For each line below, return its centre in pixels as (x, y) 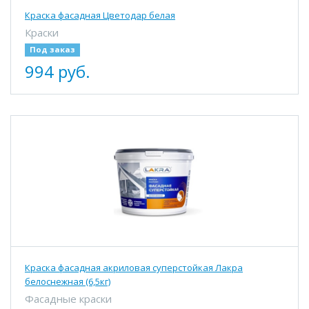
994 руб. (58, 71)
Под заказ (52, 49)
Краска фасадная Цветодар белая (100, 15)
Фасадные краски (68, 299)
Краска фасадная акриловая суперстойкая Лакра (134, 268)
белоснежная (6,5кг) (68, 281)
